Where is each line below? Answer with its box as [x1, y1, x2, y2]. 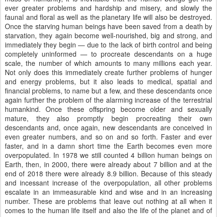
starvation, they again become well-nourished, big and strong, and [5, 31, 212, 40]
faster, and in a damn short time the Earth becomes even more [5, 141, 212, 151]
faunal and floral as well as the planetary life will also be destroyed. [5, 12, 212, 22]
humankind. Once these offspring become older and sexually [5, 104, 212, 114]
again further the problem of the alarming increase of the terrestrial [5, 95, 212, 105]
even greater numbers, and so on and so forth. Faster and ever [5, 132, 212, 141]
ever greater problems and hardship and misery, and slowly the [5, 3, 212, 13]
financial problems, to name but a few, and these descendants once [5, 86, 212, 95]
